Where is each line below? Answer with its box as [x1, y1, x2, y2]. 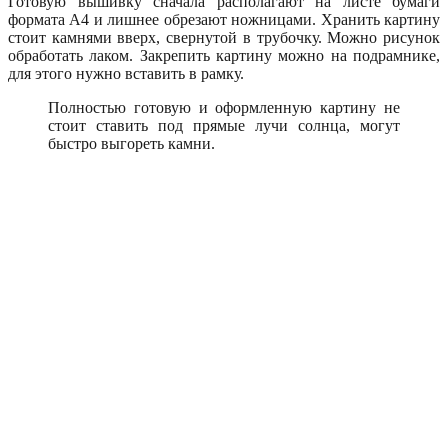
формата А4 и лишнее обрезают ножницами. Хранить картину [8, 10, 440, 28]
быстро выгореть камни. [48, 134, 215, 152]
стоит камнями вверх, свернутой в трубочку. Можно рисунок [8, 28, 440, 46]
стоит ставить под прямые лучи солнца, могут [48, 116, 400, 134]
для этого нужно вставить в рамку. [8, 64, 244, 82]
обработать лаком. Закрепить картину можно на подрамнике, [8, 46, 440, 64]
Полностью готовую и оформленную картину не [48, 98, 400, 116]
